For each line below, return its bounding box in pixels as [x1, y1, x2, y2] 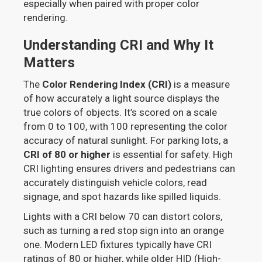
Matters [23, 54, 75, 71]
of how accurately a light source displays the [23, 92, 220, 105]
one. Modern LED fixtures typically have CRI [23, 239, 212, 251]
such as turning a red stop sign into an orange [23, 225, 225, 237]
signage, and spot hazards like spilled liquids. [23, 191, 222, 203]
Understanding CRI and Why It [23, 37, 214, 54]
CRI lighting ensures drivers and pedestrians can [23, 163, 236, 175]
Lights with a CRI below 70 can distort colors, [23, 211, 223, 223]
